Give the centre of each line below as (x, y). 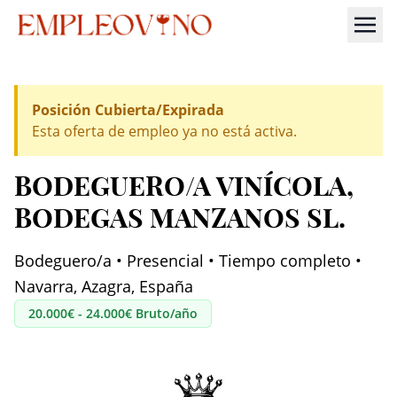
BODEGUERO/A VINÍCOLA (180, 186)
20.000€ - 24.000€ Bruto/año (113, 314)
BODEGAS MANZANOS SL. (180, 218)
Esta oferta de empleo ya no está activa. (164, 131)
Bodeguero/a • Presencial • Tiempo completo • (188, 261)
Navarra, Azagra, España (104, 286)
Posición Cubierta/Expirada (128, 110)
